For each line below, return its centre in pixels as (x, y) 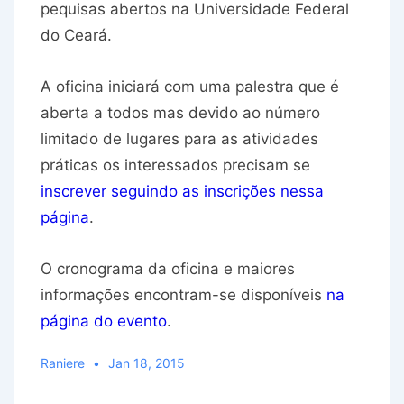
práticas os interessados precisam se (175, 165)
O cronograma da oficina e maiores (168, 269)
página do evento (104, 321)
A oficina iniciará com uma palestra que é (190, 87)
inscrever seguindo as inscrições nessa (182, 192)
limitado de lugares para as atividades (179, 139)
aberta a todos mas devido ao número (180, 113)
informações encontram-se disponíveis (184, 295)
